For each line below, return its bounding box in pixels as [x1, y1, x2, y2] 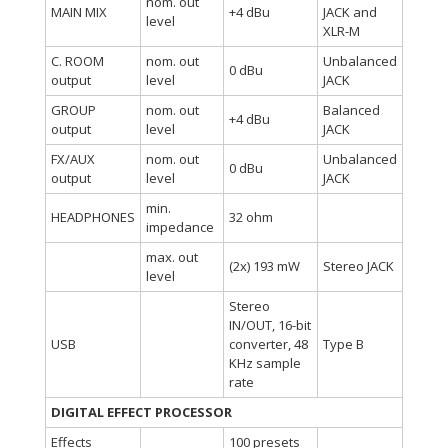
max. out [146, 248, 198, 266]
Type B [323, 335, 364, 353]
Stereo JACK [323, 257, 394, 275]
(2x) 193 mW [229, 257, 300, 275]
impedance [146, 218, 214, 236]
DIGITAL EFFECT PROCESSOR [51, 403, 232, 421]
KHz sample [229, 354, 301, 372]
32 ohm [229, 208, 273, 226]
